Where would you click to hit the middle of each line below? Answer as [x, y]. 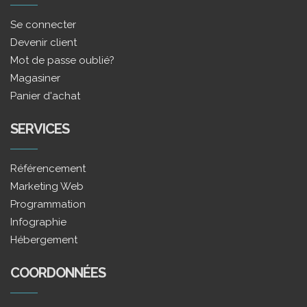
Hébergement [44, 240]
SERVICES [40, 129]
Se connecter [43, 25]
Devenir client [44, 42]
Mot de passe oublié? [62, 60]
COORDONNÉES [58, 273]
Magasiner [35, 78]
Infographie [38, 222]
